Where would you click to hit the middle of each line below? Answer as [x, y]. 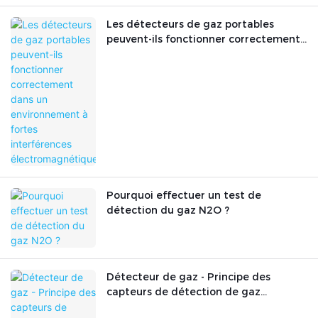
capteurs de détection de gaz [183, 292]
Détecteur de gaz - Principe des [188, 277]
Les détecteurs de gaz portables [190, 24]
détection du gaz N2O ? [168, 210]
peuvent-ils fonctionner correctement [203, 39]
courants [129, 307]
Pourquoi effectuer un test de [184, 196]
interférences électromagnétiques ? [199, 69]
